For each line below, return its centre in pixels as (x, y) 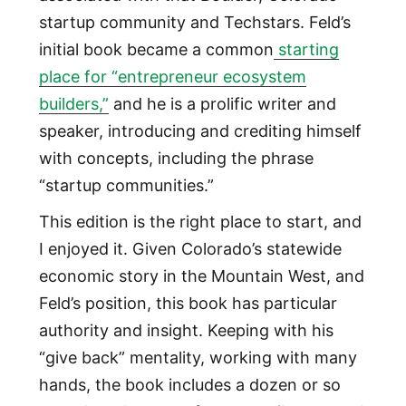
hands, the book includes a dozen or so (189, 384)
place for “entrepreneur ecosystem (172, 76)
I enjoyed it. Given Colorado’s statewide (190, 248)
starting (306, 49)
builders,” (73, 103)
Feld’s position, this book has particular (188, 303)
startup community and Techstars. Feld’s (194, 22)
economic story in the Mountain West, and (201, 275)
